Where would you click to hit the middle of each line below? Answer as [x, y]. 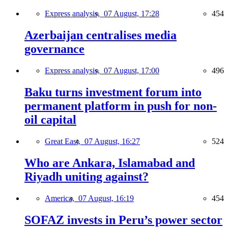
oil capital [50, 119]
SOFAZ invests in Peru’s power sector [123, 220]
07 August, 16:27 [112, 141]
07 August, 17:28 [132, 14]
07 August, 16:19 [106, 198]
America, [62, 198]
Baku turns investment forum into [113, 92]
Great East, [65, 141]
